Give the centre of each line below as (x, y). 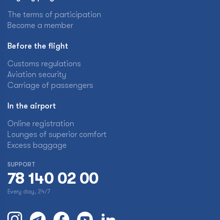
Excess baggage (37, 145)
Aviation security (37, 75)
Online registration (41, 124)
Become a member (40, 26)
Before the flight (38, 46)
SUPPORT (21, 165)
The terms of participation (54, 15)
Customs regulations (44, 64)
